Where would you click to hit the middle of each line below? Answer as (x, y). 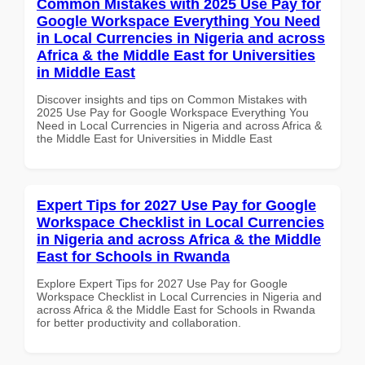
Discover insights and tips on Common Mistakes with (172, 99)
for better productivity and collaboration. (139, 322)
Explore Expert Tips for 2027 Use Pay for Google (162, 283)
